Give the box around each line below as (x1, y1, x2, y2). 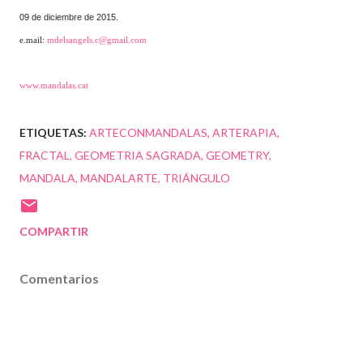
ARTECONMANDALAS (89, 126, 207, 139)
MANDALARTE (80, 171, 158, 185)
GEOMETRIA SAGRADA (75, 148, 201, 162)
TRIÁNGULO (163, 171, 230, 185)
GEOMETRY (206, 148, 269, 162)
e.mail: (19, 36, 47, 45)
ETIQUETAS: (19, 126, 87, 139)
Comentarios (19, 271, 99, 286)
